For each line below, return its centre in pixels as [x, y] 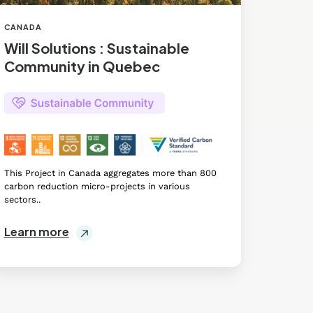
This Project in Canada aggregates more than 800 [110, 173]
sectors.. [22, 200]
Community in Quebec [82, 66]
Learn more [36, 231]
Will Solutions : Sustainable [96, 48]
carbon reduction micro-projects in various [97, 187]
